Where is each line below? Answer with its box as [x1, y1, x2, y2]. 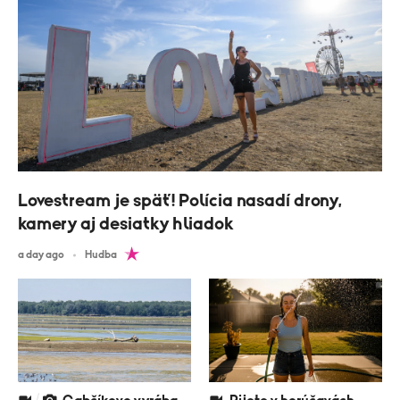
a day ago [18, 249, 64, 261]
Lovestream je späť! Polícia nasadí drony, [18, 192, 342, 211]
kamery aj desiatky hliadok [18, 215, 233, 234]
